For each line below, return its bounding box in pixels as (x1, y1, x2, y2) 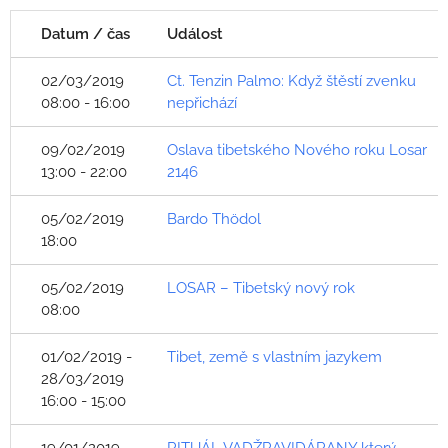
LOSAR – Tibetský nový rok (167, 279, 355, 297)
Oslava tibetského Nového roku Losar (167, 141, 427, 159)
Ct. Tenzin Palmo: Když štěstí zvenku (167, 72, 416, 90)
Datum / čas (41, 25, 130, 43)
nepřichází (167, 94, 237, 112)
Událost (167, 25, 223, 43)
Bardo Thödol (167, 210, 261, 228)
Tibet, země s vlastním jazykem (167, 348, 382, 366)
